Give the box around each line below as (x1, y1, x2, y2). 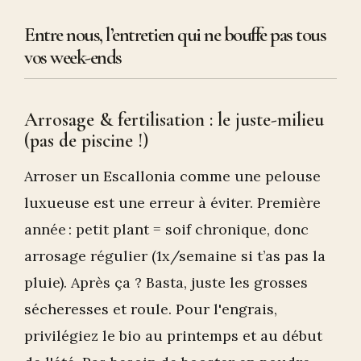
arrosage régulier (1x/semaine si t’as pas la (24, 246, 326, 265)
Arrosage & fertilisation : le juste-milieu (24, 107, 324, 131)
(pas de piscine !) (24, 128, 148, 152)
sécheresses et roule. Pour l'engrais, (24, 299, 277, 318)
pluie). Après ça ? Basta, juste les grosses (24, 272, 308, 292)
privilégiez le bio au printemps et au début (24, 326, 322, 345)
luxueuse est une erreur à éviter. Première (24, 193, 321, 212)
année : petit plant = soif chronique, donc (24, 219, 309, 239)
